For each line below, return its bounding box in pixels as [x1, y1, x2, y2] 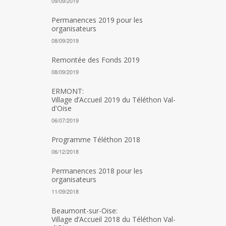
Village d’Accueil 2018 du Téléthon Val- [51, 214, 176, 224]
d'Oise [51, 103, 72, 113]
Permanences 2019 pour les [51, 15, 143, 25]
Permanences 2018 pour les [51, 166, 143, 176]
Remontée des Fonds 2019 [51, 55, 140, 65]
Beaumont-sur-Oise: [51, 206, 118, 215]
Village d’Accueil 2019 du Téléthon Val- [51, 95, 176, 104]
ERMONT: [51, 86, 84, 96]
